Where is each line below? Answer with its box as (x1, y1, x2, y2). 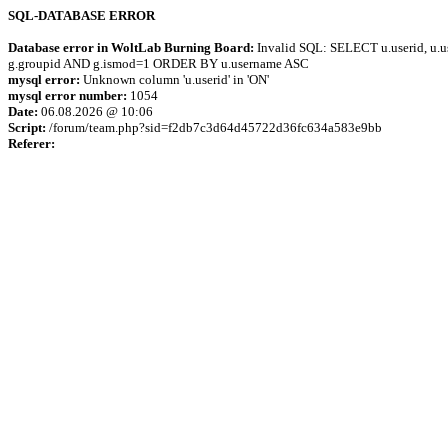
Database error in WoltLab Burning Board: (8, 40, 254, 55)
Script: (8, 120, 46, 135)
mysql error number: (8, 88, 127, 103)
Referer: (8, 136, 55, 151)
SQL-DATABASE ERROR (8, 8, 155, 23)
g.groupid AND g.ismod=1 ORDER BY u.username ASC (8, 56, 309, 71)
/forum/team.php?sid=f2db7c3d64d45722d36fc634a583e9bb (46, 120, 382, 135)
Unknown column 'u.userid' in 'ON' (80, 72, 269, 87)
